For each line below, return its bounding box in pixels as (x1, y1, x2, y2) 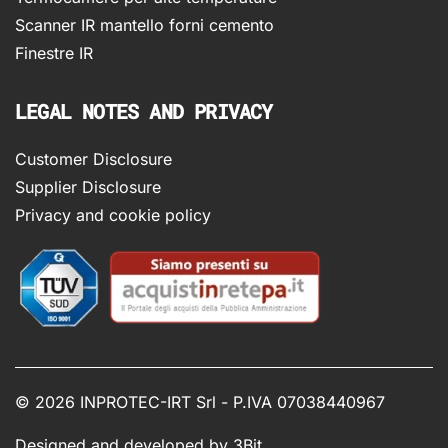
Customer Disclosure (15, 149, 172, 170)
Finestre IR (15, 43, 93, 64)
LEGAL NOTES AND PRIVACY (15, 98, 273, 125)
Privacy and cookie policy (15, 205, 211, 226)
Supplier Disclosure (15, 177, 161, 198)
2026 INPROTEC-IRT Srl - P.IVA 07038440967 (35, 392, 385, 413)
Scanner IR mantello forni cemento (15, 15, 274, 36)
